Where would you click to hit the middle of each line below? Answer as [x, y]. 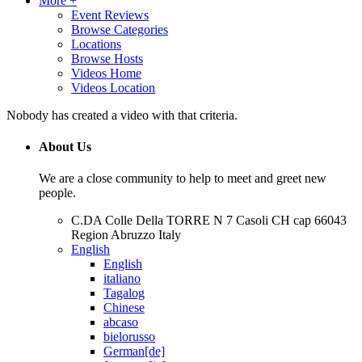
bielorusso [129, 337]
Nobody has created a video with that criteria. [122, 115]
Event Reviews [110, 15]
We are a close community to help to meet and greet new [183, 179]
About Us [65, 147]
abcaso [121, 322]
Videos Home [106, 73]
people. [57, 193]
